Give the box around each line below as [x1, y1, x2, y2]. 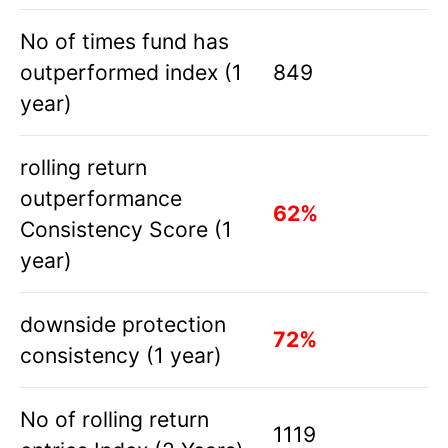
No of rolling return [20, 406, 209, 433]
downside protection [20, 311, 226, 338]
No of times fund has [20, 28, 229, 55]
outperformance [20, 185, 182, 212]
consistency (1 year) [20, 342, 222, 369]
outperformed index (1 [20, 59, 242, 86]
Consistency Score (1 [20, 216, 232, 243]
